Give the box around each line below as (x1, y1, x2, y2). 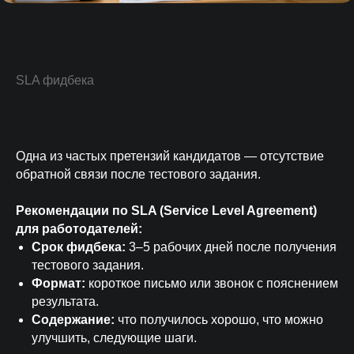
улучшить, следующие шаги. (32, 331, 197, 345)
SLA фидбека (16, 73, 94, 88)
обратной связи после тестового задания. (16, 168, 261, 182)
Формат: (32, 277, 88, 291)
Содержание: (32, 313, 118, 327)
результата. (32, 295, 99, 309)
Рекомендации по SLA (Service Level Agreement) (16, 204, 317, 218)
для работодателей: (16, 222, 142, 236)
